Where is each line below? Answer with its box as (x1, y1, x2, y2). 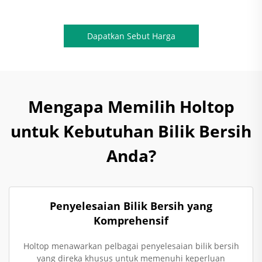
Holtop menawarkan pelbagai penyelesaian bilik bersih (23, 240, 239, 251)
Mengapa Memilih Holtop (27, 95, 235, 118)
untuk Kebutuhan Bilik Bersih (11, 120, 251, 142)
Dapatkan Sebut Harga (87, 30, 175, 42)
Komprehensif (94, 213, 168, 227)
